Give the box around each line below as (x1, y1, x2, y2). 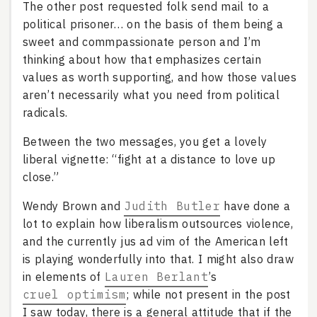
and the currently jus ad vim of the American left (22, 234, 289, 249)
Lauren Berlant (104, 270, 209, 284)
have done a (220, 199, 291, 214)
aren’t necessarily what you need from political (22, 88, 279, 103)
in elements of (22, 270, 105, 284)
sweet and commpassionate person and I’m (22, 35, 260, 50)
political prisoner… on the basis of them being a (22, 17, 284, 32)
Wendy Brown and (22, 199, 125, 214)
